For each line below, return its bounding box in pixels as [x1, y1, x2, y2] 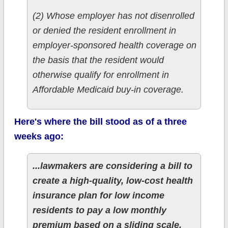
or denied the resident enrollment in [32, 25, 176, 36]
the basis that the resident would [32, 55, 164, 66]
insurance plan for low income [32, 190, 164, 201]
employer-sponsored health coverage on [32, 40, 196, 51]
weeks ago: [14, 131, 64, 142]
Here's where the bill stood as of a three [14, 117, 187, 127]
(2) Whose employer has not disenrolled [32, 11, 194, 21]
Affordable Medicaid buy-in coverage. [32, 84, 184, 95]
